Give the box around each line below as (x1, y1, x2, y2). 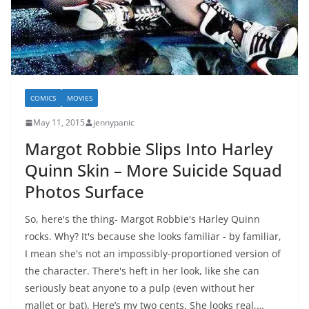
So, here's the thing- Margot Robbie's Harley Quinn (25, 212, 260, 226)
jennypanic (93, 117, 134, 128)
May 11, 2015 (33, 117, 85, 128)
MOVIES (67, 93, 92, 103)
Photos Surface (25, 180, 144, 203)
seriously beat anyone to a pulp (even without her (25, 281, 255, 295)
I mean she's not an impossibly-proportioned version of (25, 247, 281, 260)
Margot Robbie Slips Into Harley (25, 137, 272, 160)
